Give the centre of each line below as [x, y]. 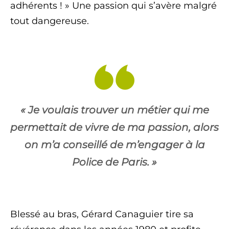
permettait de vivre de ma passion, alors [114, 127]
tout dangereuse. [50, 21]
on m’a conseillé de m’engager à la [114, 145]
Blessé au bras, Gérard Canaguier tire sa [102, 214]
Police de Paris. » [114, 162]
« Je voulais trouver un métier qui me [114, 110]
